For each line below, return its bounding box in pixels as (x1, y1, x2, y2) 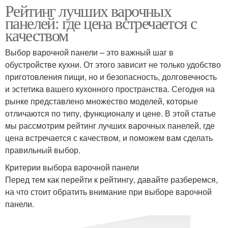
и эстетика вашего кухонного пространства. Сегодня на (5, 83, 215, 95)
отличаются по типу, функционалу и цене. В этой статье (5, 107, 216, 120)
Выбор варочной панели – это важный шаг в (5, 46, 174, 59)
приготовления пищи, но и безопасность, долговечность (5, 71, 217, 83)
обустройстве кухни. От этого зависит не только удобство (5, 59, 221, 71)
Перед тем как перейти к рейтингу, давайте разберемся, (5, 174, 218, 186)
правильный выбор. (5, 144, 80, 156)
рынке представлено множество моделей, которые (5, 95, 198, 107)
